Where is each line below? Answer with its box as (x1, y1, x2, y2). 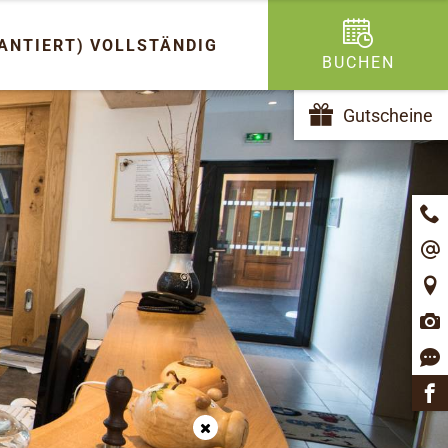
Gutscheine (343, 104, 433, 126)
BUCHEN (321, 53, 395, 72)
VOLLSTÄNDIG (90, 35, 218, 55)
